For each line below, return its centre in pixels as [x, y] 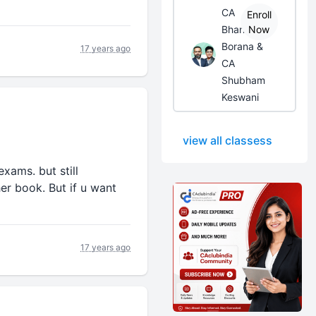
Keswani [241, 97]
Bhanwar [242, 29]
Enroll [259, 14]
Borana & [243, 46]
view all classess [228, 140]
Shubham [244, 80]
